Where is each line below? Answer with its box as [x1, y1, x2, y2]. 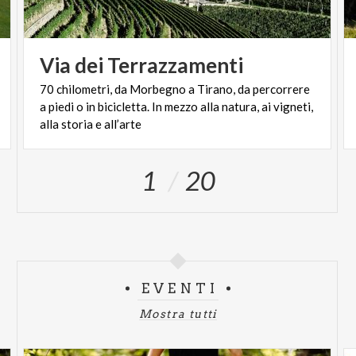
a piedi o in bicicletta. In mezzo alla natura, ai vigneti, [40, 99, 314, 114]
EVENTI [141, 281, 219, 297]
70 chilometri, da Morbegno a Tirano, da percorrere [40, 82, 311, 97]
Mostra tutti [139, 308, 217, 321]
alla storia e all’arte [40, 117, 142, 132]
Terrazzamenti [107, 52, 244, 79]
